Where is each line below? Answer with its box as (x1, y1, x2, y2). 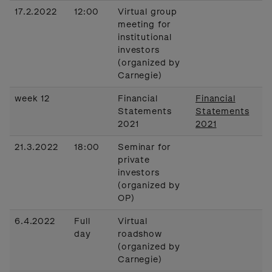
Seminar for (118, 141, 171, 152)
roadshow (118, 228, 162, 239)
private (118, 154, 150, 165)
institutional (118, 32, 172, 42)
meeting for (118, 19, 171, 30)
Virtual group (118, 6, 177, 17)
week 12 (15, 93, 50, 104)
